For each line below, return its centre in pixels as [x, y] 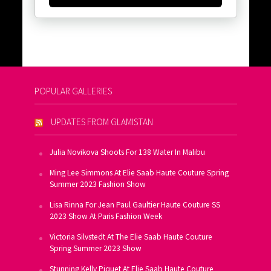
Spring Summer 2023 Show [95, 248]
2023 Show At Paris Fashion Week [106, 216]
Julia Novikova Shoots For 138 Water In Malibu [127, 152]
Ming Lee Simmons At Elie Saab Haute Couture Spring [139, 172]
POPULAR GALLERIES [73, 91]
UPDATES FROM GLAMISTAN [102, 122]
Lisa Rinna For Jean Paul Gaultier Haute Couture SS [135, 204]
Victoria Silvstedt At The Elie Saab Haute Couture [131, 237]
